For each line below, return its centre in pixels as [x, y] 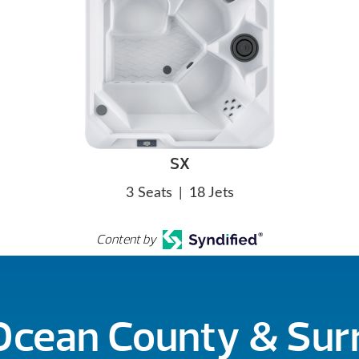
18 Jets [211, 194]
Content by [127, 240]
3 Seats [149, 194]
